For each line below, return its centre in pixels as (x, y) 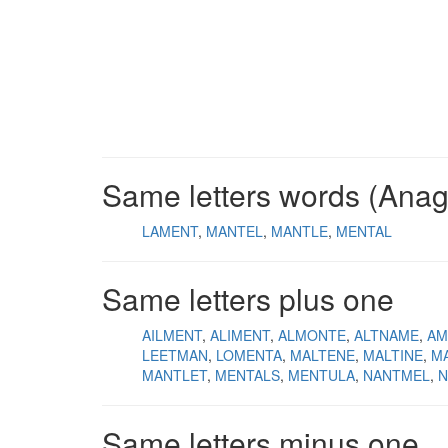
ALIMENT (240, 335)
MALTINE (393, 355)
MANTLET (174, 375)
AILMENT (172, 335)
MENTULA (321, 375)
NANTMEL (396, 375)
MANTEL (234, 231)
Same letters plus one (248, 298)
